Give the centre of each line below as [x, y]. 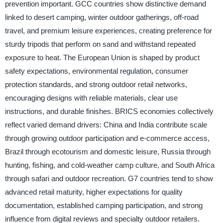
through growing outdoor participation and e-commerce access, [107, 138]
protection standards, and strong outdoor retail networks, [96, 84]
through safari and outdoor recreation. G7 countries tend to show [109, 178]
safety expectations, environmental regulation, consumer [96, 71]
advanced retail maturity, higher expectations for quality [94, 192]
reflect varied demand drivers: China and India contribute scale [106, 124]
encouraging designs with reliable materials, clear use [91, 98]
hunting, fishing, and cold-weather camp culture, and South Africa [110, 165]
